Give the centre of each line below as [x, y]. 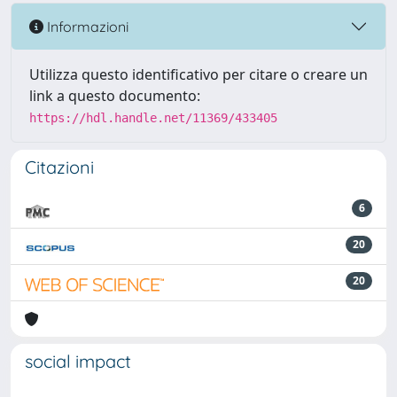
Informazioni [86, 26]
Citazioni [59, 167]
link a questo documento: [115, 96]
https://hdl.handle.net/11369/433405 [153, 118]
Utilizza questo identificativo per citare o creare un [198, 74]
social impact [78, 361]
